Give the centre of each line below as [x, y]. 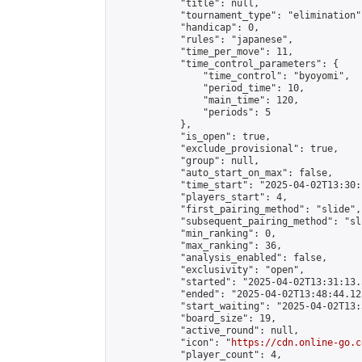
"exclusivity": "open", [208, 270]
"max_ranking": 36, [197, 246]
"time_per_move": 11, [203, 52]
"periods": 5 [192, 112]
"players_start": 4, [200, 197]
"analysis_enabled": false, [220, 258]
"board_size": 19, [194, 318]
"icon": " [172, 343]
